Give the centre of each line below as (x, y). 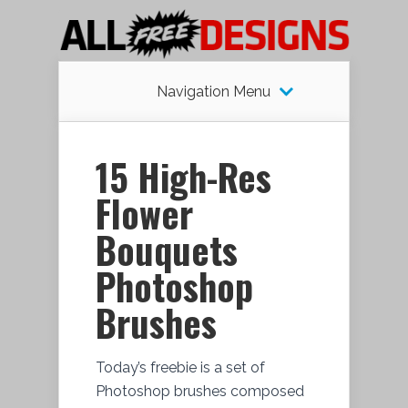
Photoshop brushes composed (200, 391)
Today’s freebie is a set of (180, 367)
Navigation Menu (213, 91)
